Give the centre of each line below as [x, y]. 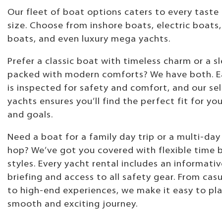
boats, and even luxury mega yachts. [89, 39]
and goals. [30, 115]
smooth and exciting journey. [73, 204]
